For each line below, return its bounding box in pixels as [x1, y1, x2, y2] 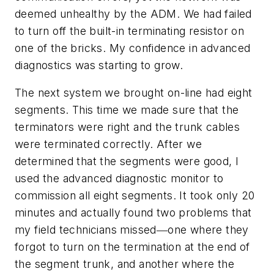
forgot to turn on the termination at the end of [15, 240, 250, 254]
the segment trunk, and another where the [15, 257, 234, 271]
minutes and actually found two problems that [15, 206, 252, 220]
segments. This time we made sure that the [15, 103, 239, 117]
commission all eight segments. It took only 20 [15, 189, 255, 202]
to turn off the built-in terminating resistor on [15, 24, 245, 37]
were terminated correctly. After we [15, 138, 202, 151]
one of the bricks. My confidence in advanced [15, 41, 251, 54]
